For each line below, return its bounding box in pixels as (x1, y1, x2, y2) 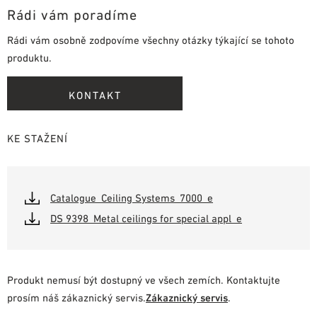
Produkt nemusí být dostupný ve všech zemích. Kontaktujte (7, 274, 280, 287)
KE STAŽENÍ (7, 132, 68, 144)
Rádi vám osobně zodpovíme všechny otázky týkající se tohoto (7, 33, 294, 46)
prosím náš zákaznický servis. (7, 292, 146, 304)
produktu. (7, 51, 52, 64)
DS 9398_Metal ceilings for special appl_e (50, 212, 242, 224)
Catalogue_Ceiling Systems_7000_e (50, 191, 213, 204)
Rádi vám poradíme (7, 6, 137, 23)
